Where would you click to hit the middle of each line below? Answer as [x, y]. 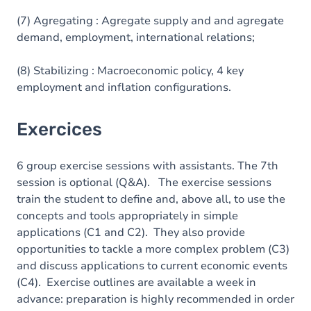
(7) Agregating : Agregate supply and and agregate [150, 21]
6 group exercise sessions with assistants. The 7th [148, 166]
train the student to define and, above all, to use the [151, 199]
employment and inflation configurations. [127, 87]
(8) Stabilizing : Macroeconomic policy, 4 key [130, 71]
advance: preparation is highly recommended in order [155, 299]
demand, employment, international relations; [136, 37]
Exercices [59, 129]
